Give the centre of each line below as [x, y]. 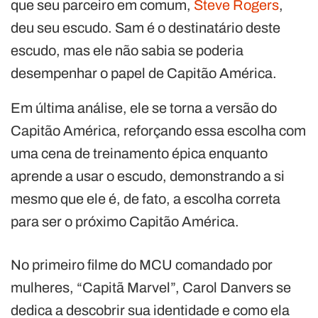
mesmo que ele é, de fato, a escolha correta [146, 198]
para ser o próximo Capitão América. [125, 221]
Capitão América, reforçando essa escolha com [158, 130]
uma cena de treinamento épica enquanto [139, 153]
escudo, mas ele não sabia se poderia [127, 50]
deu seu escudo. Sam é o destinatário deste [146, 27]
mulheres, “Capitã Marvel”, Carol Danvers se [151, 287]
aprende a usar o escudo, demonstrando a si [148, 176]
